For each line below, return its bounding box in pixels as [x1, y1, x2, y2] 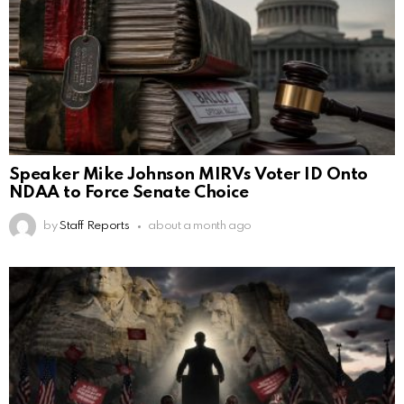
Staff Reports [59, 220, 130, 233]
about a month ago [148, 220, 252, 233]
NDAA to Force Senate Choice [9, 184, 249, 202]
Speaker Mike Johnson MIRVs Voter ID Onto [9, 166, 368, 184]
